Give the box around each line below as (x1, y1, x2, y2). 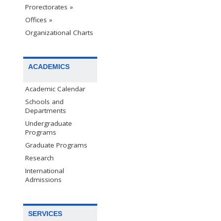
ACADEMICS (28, 62, 70, 71)
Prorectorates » (25, 2, 73, 11)
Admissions (25, 175, 62, 184)
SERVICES (28, 210, 62, 218)
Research (25, 153, 54, 162)
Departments (25, 106, 66, 115)
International (25, 166, 64, 175)
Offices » (25, 15, 52, 24)
